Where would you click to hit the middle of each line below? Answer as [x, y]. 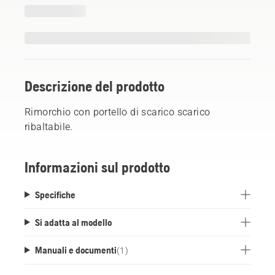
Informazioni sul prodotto [97, 167]
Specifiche [55, 194]
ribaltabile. [49, 126]
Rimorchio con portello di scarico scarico [118, 112]
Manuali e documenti [76, 250]
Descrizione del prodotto [95, 86]
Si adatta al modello [73, 222]
